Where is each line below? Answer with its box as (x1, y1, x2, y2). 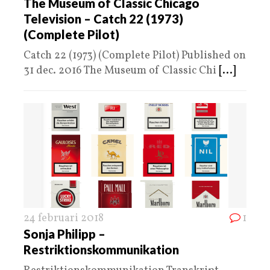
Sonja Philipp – (24, 226, 105, 241)
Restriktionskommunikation (24, 242, 179, 257)
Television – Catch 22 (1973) (24, 11, 183, 26)
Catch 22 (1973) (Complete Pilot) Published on (24, 48, 246, 63)
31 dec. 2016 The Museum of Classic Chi (24, 63, 219, 78)
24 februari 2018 (24, 210, 104, 226)
